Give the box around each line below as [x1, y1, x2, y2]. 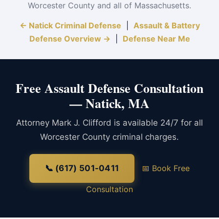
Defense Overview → [29, 34, 110, 44]
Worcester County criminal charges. [40, 132, 179, 142]
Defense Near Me [122, 34, 190, 44]
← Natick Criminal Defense [19, 21, 121, 30]
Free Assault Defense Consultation [16, 79, 203, 97]
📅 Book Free [142, 163, 190, 173]
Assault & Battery [133, 21, 200, 30]
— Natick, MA [69, 94, 150, 112]
